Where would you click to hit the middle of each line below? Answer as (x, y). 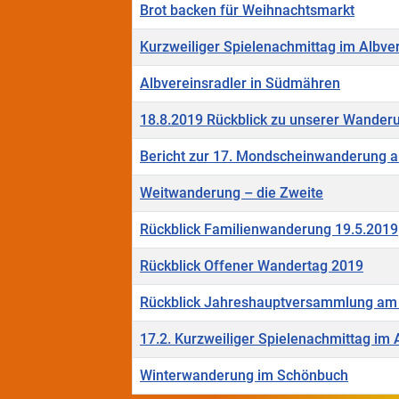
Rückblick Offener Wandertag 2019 (252, 266)
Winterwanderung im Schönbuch (244, 376)
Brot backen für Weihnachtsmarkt (247, 11)
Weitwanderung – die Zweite (232, 193)
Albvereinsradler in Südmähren (240, 84)
